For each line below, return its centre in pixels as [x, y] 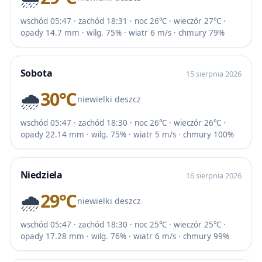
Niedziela [42, 175]
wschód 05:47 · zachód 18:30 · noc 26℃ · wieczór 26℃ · [123, 123]
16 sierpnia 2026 [214, 175]
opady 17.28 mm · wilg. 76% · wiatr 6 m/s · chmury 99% [125, 237]
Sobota [36, 73]
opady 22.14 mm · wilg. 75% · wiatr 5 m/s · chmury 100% [127, 135]
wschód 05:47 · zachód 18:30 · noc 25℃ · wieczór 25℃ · [123, 225]
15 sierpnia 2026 [214, 73]
